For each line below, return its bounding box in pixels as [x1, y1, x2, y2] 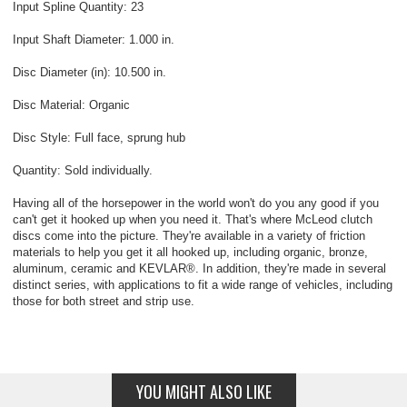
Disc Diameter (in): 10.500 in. [13, 65, 166, 80]
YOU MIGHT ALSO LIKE [135, 380, 272, 404]
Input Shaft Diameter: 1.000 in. [13, 33, 174, 47]
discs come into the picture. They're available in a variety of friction [13, 229, 365, 243]
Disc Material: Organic [13, 98, 130, 113]
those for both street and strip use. [13, 294, 194, 309]
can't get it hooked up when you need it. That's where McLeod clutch [13, 213, 372, 227]
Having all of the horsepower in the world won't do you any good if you [13, 196, 379, 211]
